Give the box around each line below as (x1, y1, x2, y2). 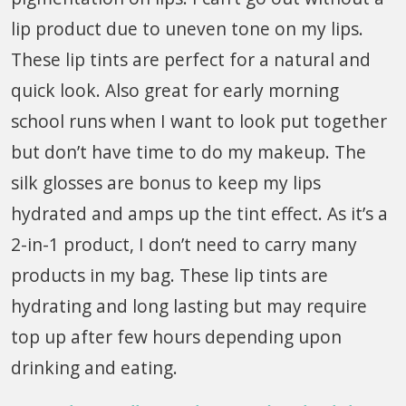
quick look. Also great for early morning (11, 77, 339, 102)
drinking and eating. (11, 354, 178, 380)
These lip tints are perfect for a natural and (11, 46, 371, 72)
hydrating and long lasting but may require (11, 293, 367, 318)
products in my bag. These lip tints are (11, 262, 328, 287)
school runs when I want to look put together (11, 108, 387, 133)
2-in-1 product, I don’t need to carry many (11, 231, 357, 256)
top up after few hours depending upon (11, 324, 342, 349)
